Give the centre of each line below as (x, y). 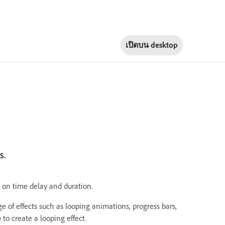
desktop (164, 45)
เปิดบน (138, 45)
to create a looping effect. (44, 218)
